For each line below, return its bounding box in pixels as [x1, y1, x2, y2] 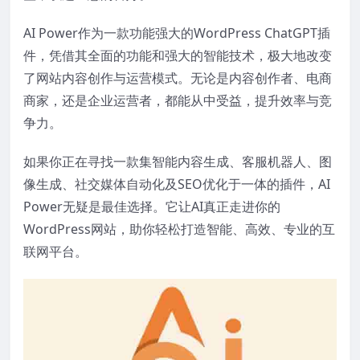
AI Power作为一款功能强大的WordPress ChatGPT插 [23, 24, 330, 43]
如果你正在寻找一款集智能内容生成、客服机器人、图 [23, 153, 332, 171]
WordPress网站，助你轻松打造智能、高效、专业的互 [23, 220, 335, 239]
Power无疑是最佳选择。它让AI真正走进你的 [23, 198, 280, 216]
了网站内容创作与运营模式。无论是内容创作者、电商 [23, 69, 332, 88]
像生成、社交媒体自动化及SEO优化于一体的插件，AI [23, 175, 330, 194]
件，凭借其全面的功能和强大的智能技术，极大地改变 [23, 47, 332, 65]
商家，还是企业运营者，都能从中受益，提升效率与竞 [23, 92, 332, 110]
